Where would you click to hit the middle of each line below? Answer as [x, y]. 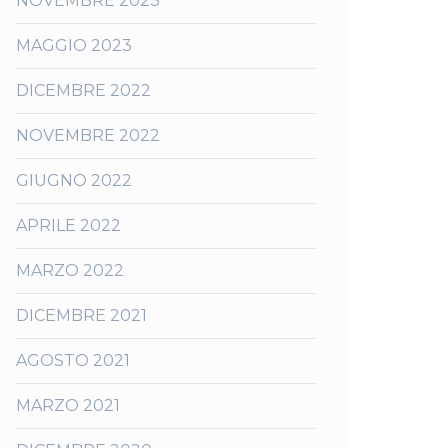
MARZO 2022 [70, 270]
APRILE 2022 [68, 225]
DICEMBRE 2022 [83, 90]
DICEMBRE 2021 [81, 315]
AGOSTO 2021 [73, 360]
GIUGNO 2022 [74, 180]
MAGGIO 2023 [74, 45]
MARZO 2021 [68, 405]
